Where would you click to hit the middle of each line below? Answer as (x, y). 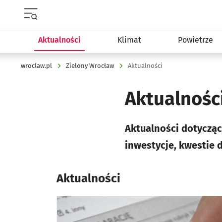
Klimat (129, 40)
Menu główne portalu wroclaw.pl (81, 24)
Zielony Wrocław (90, 66)
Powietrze (195, 40)
